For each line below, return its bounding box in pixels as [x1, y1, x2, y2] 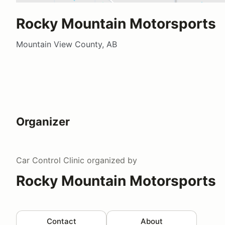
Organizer [16, 115, 70, 128]
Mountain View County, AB [16, 39, 117, 49]
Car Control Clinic [16, 155, 84, 165]
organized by [84, 155, 137, 165]
